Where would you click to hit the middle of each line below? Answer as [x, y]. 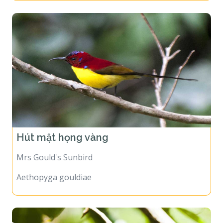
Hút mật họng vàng [64, 131]
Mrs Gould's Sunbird [55, 151]
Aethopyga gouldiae [54, 170]
